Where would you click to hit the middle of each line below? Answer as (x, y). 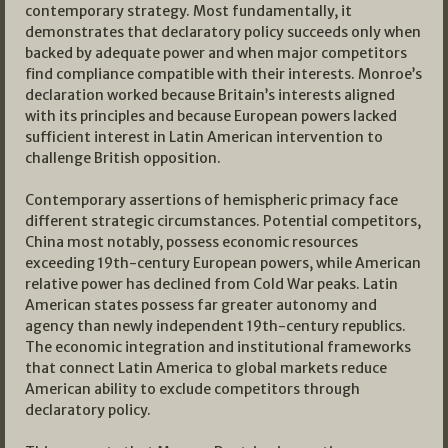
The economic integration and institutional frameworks (218, 347)
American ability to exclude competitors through (192, 389)
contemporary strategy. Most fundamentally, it (188, 11)
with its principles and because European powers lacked (211, 116)
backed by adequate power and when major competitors (216, 53)
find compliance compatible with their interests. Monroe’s (223, 74)
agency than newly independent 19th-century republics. (215, 326)
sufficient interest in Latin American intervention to (204, 137)
